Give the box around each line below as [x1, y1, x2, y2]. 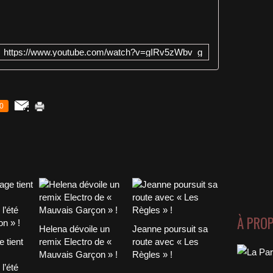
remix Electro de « [39, 236, 112, 247]
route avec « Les [132, 236, 199, 247]
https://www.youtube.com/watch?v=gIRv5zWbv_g [4, 46, 202, 57]
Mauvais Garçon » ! [39, 249, 118, 260]
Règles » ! [132, 249, 172, 260]
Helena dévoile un [39, 223, 110, 234]
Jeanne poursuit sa [132, 223, 208, 234]
